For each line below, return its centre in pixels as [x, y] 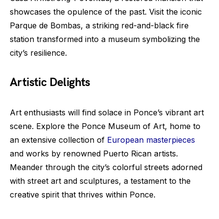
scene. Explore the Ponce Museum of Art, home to [105, 126]
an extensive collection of [58, 140]
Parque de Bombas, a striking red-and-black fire [99, 26]
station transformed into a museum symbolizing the [105, 39]
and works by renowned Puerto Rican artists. [94, 154]
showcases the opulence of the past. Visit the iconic [106, 12]
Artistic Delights [50, 83]
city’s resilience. [38, 53]
